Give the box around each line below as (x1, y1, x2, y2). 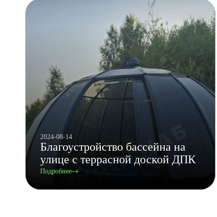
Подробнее (40, 168, 72, 175)
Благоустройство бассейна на (40, 140, 186, 154)
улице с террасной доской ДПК (40, 153, 196, 166)
